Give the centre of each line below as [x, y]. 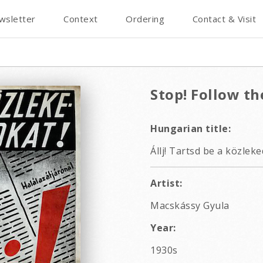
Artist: [166, 183]
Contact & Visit [224, 19]
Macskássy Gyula [190, 205]
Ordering [145, 19]
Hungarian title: [190, 129]
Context [81, 19]
